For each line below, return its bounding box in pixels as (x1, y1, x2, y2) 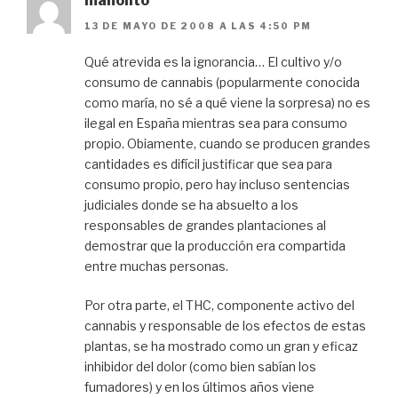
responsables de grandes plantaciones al (84, 217, 326, 233)
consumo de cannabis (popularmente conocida (84, 74, 360, 90)
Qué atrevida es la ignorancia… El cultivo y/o (84, 53, 342, 69)
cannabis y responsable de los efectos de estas (84, 317, 366, 333)
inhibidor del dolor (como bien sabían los (84, 358, 316, 374)
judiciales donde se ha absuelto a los (84, 196, 298, 212)
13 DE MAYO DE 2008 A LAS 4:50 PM (84, 20, 313, 31)
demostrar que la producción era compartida (84, 237, 346, 253)
